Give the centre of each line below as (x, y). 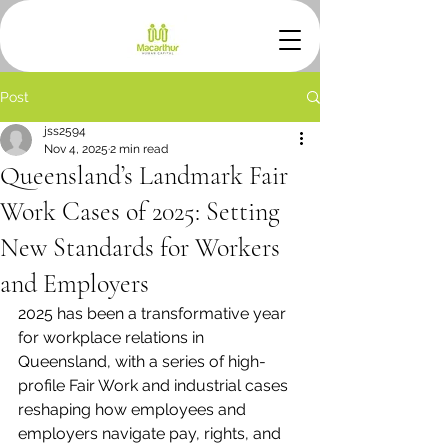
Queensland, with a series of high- (142, 361)
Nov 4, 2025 (76, 149)
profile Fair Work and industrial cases (155, 385)
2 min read (139, 149)
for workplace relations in (113, 337)
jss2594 (65, 131)
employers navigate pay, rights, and (151, 433)
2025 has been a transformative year (154, 313)
